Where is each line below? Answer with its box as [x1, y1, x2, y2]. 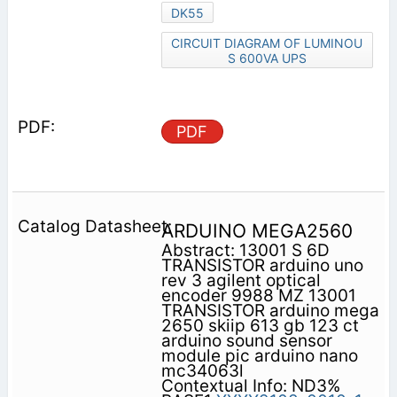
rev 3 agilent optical [160, 269, 321, 291]
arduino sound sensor [160, 330, 332, 351]
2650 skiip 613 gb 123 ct [160, 315, 359, 336]
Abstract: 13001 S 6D [160, 239, 330, 261]
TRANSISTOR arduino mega [160, 300, 379, 321]
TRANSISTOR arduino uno [160, 254, 363, 276]
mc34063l [160, 360, 244, 381]
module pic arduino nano [160, 345, 358, 366]
